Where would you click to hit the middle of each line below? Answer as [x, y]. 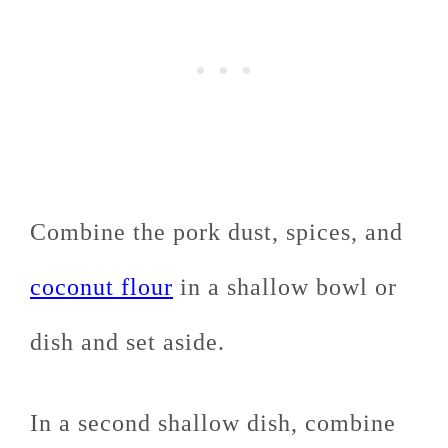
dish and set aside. [127, 342]
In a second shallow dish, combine [213, 423]
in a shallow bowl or [285, 287]
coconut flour [101, 287]
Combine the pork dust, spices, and [216, 232]
